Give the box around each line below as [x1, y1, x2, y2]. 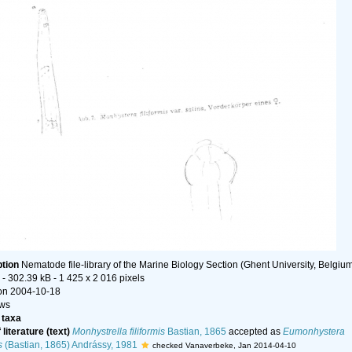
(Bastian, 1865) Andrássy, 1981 [2, 339, 137, 350]
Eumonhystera [282, 326, 345, 337]
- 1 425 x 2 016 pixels [53, 273, 145, 284]
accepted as [225, 326, 283, 337]
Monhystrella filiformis [71, 326, 165, 337]
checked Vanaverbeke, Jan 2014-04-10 [152, 341, 296, 350]
